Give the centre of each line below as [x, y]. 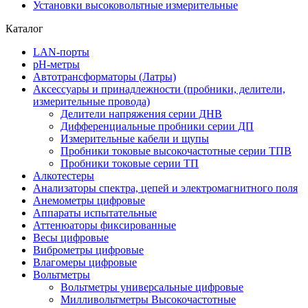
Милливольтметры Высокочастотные [148, 299]
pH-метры [56, 64]
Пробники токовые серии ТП [130, 163]
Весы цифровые [71, 238]
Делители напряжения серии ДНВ [141, 114]
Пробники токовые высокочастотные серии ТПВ [176, 151]
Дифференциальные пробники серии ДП [157, 126]
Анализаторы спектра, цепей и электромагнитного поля [165, 188]
